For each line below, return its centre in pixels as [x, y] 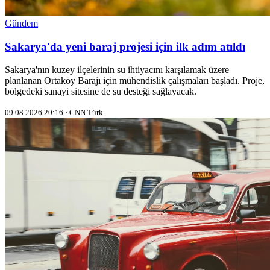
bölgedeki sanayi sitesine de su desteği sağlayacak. [101, 92]
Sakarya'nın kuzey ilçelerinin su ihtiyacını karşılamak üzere [117, 70]
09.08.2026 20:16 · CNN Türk [54, 113]
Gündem [21, 23]
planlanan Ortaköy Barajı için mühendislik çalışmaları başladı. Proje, [135, 81]
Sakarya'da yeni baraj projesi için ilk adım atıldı [125, 46]
